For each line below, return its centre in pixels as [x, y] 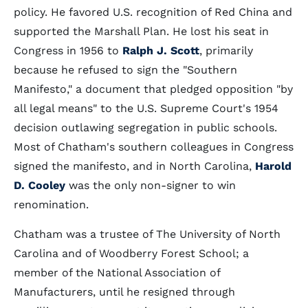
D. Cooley [40, 185]
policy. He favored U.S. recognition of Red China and [153, 12]
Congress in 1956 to [68, 51]
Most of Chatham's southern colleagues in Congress [154, 147]
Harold [273, 166]
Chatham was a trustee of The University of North [147, 234]
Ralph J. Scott [161, 51]
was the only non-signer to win [151, 185]
